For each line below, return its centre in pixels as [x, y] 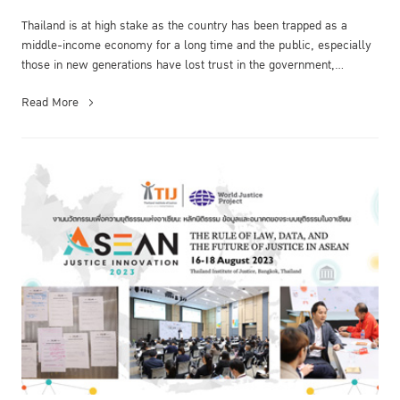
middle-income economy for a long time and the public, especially [196, 45]
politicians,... [54, 84]
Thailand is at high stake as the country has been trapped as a [184, 25]
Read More [50, 102]
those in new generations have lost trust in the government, [178, 65]
